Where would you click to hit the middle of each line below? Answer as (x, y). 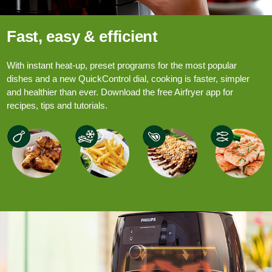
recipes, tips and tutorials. (57, 105)
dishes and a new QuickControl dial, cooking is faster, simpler (128, 78)
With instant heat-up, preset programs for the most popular (122, 65)
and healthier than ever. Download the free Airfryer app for (120, 92)
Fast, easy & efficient (82, 36)
